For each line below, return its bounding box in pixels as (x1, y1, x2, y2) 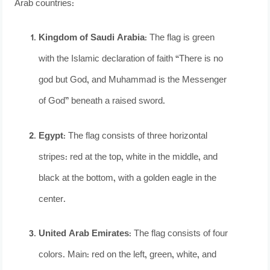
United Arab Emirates (39, 227, 130, 242)
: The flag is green (145, 31, 215, 46)
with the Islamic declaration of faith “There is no (39, 52, 224, 67)
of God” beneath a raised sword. (39, 94, 166, 110)
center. (39, 192, 66, 207)
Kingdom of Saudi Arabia (39, 31, 145, 46)
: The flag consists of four (129, 227, 228, 242)
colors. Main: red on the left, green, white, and (39, 248, 217, 263)
